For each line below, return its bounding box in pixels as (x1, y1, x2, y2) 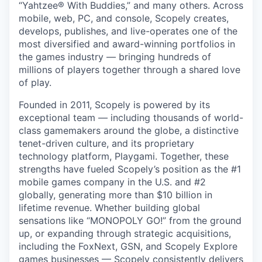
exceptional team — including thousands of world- (19, 112, 243, 123)
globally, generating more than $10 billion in (19, 189, 212, 201)
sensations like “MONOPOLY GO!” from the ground (19, 215, 242, 226)
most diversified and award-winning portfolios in (19, 38, 235, 50)
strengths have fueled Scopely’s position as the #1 (19, 163, 241, 175)
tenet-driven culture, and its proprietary (19, 137, 194, 149)
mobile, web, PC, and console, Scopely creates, (19, 12, 229, 24)
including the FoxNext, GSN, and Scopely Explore (19, 240, 237, 252)
